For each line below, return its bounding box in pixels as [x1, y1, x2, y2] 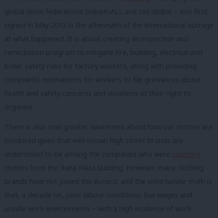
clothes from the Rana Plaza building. [4, 163, 126, 173]
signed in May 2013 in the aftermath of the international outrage [4, 20, 214, 30]
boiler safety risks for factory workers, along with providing [4, 61, 197, 71]
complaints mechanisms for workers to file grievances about [4, 74, 200, 84]
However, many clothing [126, 163, 203, 173]
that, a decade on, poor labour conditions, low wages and [4, 190, 192, 200]
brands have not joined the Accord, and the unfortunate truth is [4, 177, 212, 186]
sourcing [172, 149, 200, 159]
